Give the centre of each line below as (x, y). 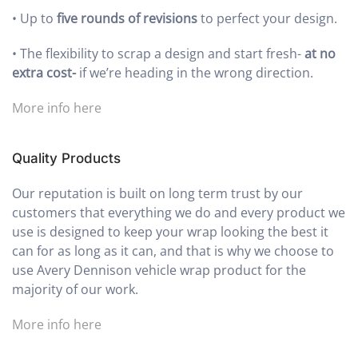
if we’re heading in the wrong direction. (196, 73)
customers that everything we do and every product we (179, 213)
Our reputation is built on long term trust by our (157, 194)
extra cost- (46, 73)
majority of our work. (75, 290)
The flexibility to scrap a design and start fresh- (162, 54)
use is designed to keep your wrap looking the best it (170, 232)
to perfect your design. (267, 19)
